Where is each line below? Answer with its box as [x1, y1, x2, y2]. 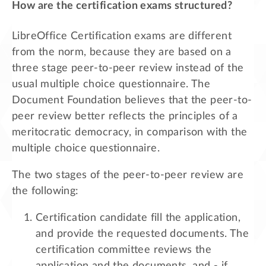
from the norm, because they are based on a [12, 46, 232, 58]
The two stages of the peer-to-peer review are [12, 169, 243, 180]
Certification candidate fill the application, [36, 212, 240, 223]
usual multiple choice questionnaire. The [12, 78, 210, 90]
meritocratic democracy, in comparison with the [12, 126, 248, 138]
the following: [12, 185, 79, 197]
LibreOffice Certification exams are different [12, 30, 232, 42]
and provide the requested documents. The [36, 228, 249, 239]
